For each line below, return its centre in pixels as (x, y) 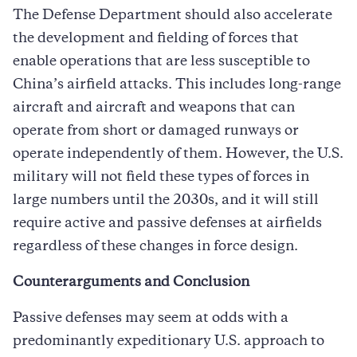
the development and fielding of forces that (156, 39)
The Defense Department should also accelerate (173, 16)
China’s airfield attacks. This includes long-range (177, 85)
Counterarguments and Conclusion (131, 282)
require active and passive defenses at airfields (167, 224)
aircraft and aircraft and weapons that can (154, 108)
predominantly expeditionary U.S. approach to (169, 341)
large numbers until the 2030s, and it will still (166, 200)
